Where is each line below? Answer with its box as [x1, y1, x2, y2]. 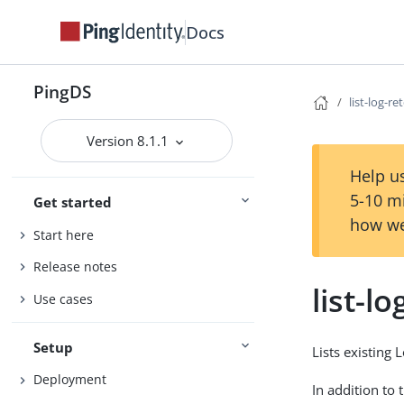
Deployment [33, 371, 107, 389]
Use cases [33, 289, 94, 308]
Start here [33, 225, 95, 243]
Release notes [33, 258, 118, 276]
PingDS [33, 80, 92, 103]
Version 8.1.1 [87, 132, 173, 150]
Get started [33, 193, 113, 211]
